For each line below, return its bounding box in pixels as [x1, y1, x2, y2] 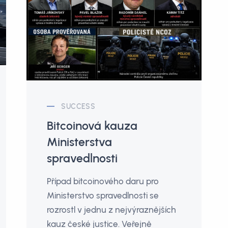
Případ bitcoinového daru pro [47, 176, 159, 186]
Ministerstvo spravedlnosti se [47, 190, 159, 201]
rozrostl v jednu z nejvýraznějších [47, 204, 177, 215]
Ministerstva [47, 134, 112, 149]
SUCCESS [61, 102, 96, 111]
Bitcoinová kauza [47, 118, 138, 133]
